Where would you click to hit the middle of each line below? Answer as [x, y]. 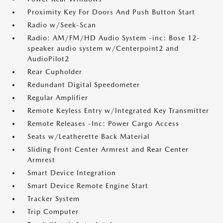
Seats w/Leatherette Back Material [88, 136]
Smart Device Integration [72, 173]
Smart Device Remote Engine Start [88, 186]
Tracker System [54, 199]
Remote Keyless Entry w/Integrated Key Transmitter [118, 111]
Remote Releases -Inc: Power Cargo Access [103, 123]
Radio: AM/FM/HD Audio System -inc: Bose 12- [114, 38]
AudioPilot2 [48, 59]
